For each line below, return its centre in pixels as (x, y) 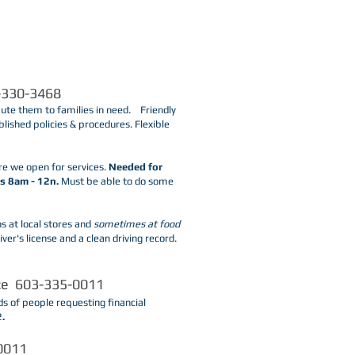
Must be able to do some (116, 181)
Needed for (136, 167)
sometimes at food (137, 224)
